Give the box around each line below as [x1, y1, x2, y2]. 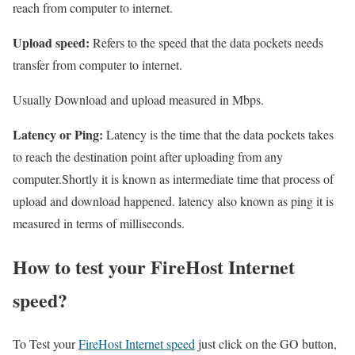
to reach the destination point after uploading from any [13, 148, 283, 166]
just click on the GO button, [195, 335, 337, 353]
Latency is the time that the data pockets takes [103, 126, 334, 143]
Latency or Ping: [13, 125, 103, 144]
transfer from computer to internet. [13, 56, 182, 74]
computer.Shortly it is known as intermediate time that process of [13, 170, 334, 188]
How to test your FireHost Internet [13, 253, 295, 281]
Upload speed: [13, 33, 90, 52]
